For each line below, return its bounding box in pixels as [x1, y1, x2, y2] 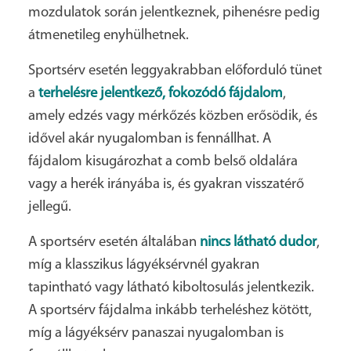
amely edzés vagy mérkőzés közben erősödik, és [28, 108, 317, 124]
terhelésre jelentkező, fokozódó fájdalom [38, 85, 283, 101]
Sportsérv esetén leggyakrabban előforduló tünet [28, 63, 322, 78]
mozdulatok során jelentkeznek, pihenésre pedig [28, 5, 320, 20]
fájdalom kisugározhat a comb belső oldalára [28, 154, 298, 169]
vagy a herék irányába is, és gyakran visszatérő [28, 176, 304, 192]
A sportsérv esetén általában [28, 234, 200, 250]
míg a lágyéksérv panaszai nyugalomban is [28, 325, 284, 341]
